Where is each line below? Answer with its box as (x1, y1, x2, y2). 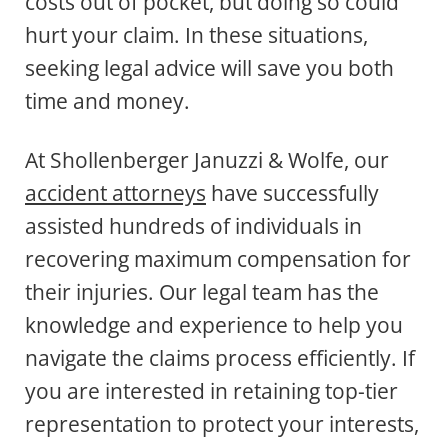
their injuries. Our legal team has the (25, 278, 379, 307)
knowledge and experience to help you (25, 311, 403, 340)
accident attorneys (25, 179, 206, 208)
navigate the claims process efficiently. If (25, 344, 415, 373)
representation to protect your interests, (25, 410, 419, 439)
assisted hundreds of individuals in (25, 212, 362, 241)
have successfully (206, 179, 379, 208)
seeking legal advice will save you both (25, 54, 394, 83)
